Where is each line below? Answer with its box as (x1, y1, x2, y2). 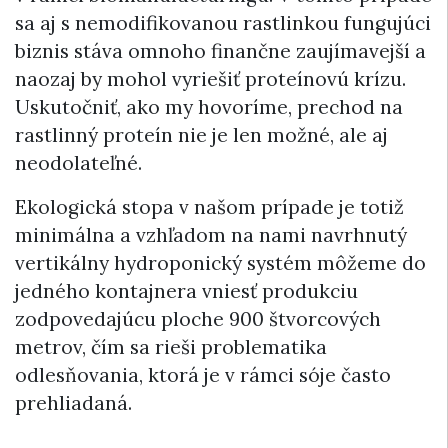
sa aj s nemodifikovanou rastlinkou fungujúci (15, 10, 431, 35)
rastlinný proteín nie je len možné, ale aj (15, 122, 388, 147)
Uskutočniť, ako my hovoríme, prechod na (15, 94, 403, 119)
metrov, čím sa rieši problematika (15, 334, 327, 359)
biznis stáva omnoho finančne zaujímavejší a (15, 38, 426, 63)
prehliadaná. (15, 390, 132, 415)
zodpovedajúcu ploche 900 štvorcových (15, 306, 381, 331)
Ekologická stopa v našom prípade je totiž (15, 194, 404, 219)
